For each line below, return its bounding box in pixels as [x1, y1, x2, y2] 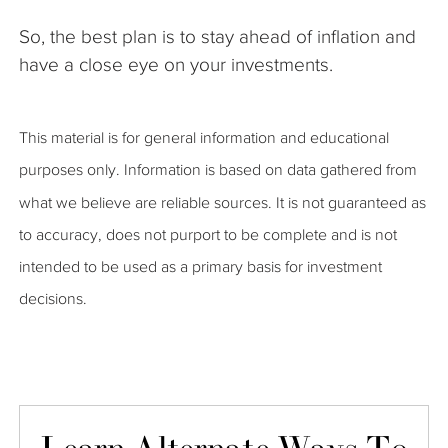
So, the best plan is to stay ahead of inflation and [19, 25, 416, 47]
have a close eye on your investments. [19, 53, 333, 75]
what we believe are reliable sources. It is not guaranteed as [19, 193, 426, 211]
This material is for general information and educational [19, 128, 389, 146]
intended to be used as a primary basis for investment [19, 258, 382, 276]
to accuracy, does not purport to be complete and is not [19, 225, 397, 243]
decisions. [19, 290, 87, 308]
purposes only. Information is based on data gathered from [19, 161, 417, 179]
